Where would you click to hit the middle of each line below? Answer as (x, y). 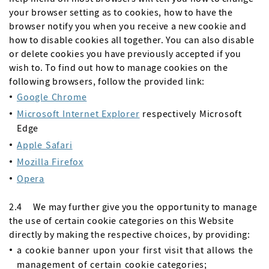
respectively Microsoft (191, 113)
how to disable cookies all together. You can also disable (132, 40)
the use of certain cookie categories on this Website (122, 220)
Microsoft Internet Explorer (78, 113)
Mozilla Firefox (50, 162)
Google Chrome (52, 97)
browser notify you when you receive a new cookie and (128, 26)
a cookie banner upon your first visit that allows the (135, 250)
